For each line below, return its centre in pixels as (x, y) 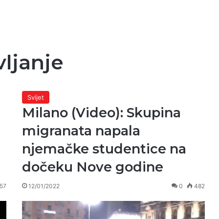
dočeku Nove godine (92, 167)
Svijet (35, 97)
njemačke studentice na (104, 149)
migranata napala (81, 131)
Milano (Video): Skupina (101, 113)
